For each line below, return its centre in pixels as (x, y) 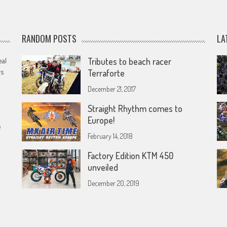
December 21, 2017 (112, 89)
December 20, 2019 (114, 183)
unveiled (103, 167)
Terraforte (106, 73)
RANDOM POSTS (49, 39)
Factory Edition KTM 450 (131, 156)
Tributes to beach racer (130, 61)
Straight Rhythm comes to (135, 108)
